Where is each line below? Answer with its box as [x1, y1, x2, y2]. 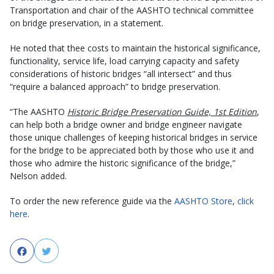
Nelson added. [10, 169, 67, 182]
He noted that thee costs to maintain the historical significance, [10, 42, 261, 54]
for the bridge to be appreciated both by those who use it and [10, 144, 254, 156]
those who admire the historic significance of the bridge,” [10, 157, 235, 169]
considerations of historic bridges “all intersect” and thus [10, 67, 232, 80]
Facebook [28, 244, 72, 258]
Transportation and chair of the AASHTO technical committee [10, 4, 254, 16]
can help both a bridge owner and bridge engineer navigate [10, 118, 242, 130]
